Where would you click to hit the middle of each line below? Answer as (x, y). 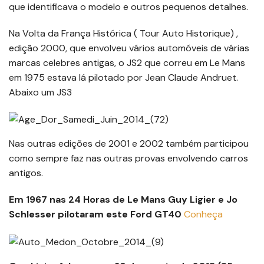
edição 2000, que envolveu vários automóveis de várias (129, 48)
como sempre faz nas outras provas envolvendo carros (128, 159)
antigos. (26, 173)
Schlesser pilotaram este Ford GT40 (95, 214)
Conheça (203, 214)
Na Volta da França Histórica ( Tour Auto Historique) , (123, 33)
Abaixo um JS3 (40, 92)
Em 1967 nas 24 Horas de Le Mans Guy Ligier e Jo (123, 200)
